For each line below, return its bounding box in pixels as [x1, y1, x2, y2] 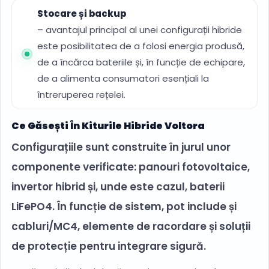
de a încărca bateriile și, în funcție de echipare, [37, 56, 245, 69]
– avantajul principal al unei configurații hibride [37, 23, 242, 37]
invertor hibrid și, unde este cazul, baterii [11, 180, 225, 195]
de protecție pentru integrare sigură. [11, 239, 206, 254]
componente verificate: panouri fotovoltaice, [11, 160, 250, 175]
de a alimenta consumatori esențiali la [37, 72, 209, 85]
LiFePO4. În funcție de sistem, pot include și [11, 199, 237, 214]
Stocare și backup [37, 7, 126, 20]
